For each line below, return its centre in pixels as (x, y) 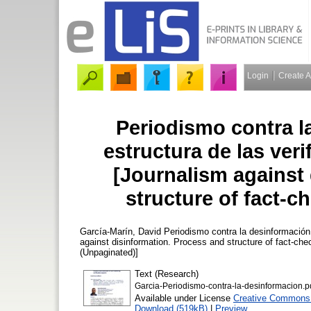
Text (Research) (167, 274)
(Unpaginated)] (109, 252)
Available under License (184, 298)
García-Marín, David (120, 231)
